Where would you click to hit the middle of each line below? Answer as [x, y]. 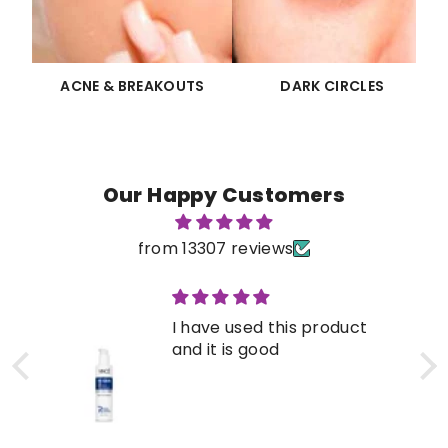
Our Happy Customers [224, 194]
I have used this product [269, 327]
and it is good [225, 349]
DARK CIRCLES [332, 85]
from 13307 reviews [215, 248]
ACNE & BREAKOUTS [132, 85]
